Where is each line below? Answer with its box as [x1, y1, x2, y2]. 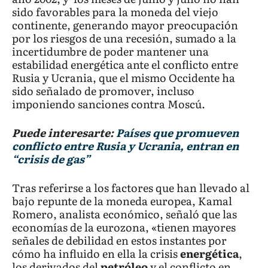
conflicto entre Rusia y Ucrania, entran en [12, 138, 239, 154]
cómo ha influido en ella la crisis [12, 245, 180, 262]
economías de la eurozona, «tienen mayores [12, 219, 236, 236]
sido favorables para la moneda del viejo [12, 4, 218, 20]
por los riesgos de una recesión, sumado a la [12, 30, 236, 47]
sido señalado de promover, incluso [12, 83, 194, 99]
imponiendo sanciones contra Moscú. [12, 96, 205, 112]
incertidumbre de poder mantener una [12, 43, 209, 60]
